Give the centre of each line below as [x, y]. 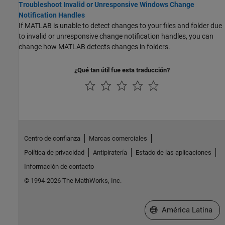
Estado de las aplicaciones [173, 152]
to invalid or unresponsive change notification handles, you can [116, 36]
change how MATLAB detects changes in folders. [94, 47]
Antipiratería [110, 152]
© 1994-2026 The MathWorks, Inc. [73, 180]
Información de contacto [59, 166]
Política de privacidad [54, 152]
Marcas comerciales [118, 138]
